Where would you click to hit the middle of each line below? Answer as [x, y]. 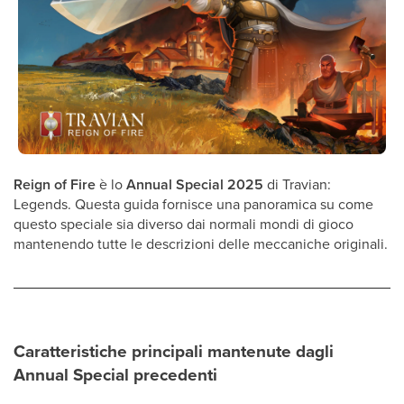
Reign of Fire [55, 185]
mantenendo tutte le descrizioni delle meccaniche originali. [201, 244]
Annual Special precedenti [115, 375]
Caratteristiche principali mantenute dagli [174, 351]
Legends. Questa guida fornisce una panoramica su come [193, 204]
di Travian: [297, 184]
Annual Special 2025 [195, 185]
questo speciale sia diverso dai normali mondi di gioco [184, 224]
